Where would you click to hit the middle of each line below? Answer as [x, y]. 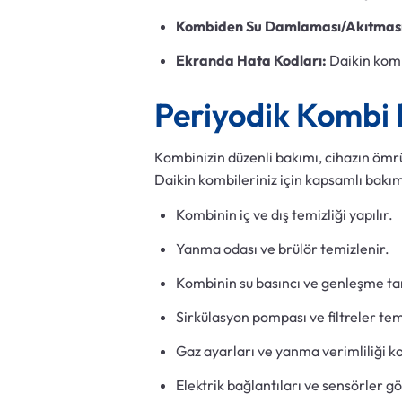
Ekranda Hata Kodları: [251, 61]
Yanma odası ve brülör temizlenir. [283, 249]
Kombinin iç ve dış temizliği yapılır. [284, 215]
